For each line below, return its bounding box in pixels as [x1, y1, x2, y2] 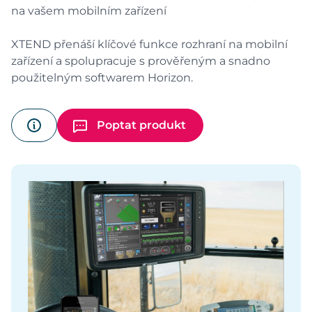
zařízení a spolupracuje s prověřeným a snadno [11, 54, 270, 68]
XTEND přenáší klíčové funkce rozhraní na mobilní [11, 38, 288, 51]
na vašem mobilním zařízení [11, 4, 166, 17]
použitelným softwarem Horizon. [11, 71, 193, 84]
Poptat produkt [97, 118, 186, 132]
